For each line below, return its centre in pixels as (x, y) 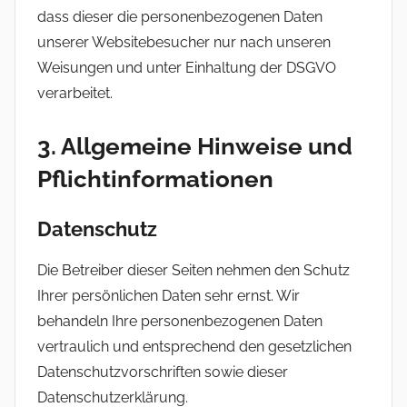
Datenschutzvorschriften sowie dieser (163, 372)
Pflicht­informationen (155, 179)
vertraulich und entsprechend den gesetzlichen (194, 346)
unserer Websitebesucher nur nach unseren (184, 43)
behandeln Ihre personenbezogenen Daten (180, 321)
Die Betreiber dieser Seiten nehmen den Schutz (194, 270)
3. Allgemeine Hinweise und (195, 147)
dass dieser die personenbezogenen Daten (180, 17)
